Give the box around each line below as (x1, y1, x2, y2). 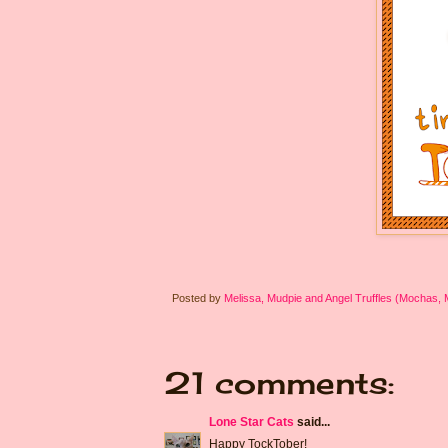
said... (294, 414, 330, 429)
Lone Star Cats (209, 414, 294, 429)
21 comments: (164, 364, 394, 401)
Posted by (172, 291, 224, 304)
